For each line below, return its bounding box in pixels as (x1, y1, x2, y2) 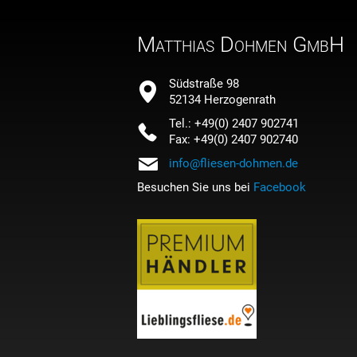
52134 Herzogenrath (169, 92, 276, 108)
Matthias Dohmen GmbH (137, 32, 344, 58)
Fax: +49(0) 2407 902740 (169, 132, 298, 147)
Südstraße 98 (169, 76, 239, 92)
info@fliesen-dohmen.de (169, 156, 298, 171)
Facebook (253, 180, 306, 195)
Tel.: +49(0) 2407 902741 (169, 116, 299, 131)
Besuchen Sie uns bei (137, 180, 253, 195)
